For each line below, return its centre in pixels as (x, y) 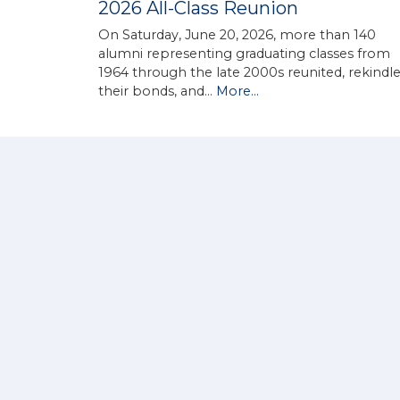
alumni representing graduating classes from (244, 53)
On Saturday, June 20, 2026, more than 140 (237, 34)
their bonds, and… (157, 91)
